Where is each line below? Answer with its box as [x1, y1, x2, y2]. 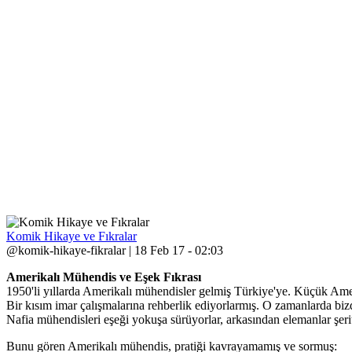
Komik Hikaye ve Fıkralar [6, 229, 137, 243]
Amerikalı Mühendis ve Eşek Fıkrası [6, 270, 201, 284]
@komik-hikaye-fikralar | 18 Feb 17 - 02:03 [6, 244, 223, 257]
